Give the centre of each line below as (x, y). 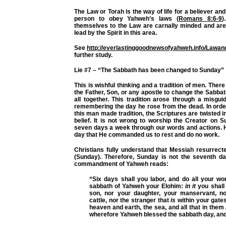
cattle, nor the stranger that (130, 200)
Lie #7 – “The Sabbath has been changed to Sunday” (149, 70)
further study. (95, 55)
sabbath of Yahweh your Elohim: (137, 186)
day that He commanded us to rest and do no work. (147, 135)
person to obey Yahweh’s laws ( (127, 19)
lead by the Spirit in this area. (116, 33)
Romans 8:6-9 (200, 19)
